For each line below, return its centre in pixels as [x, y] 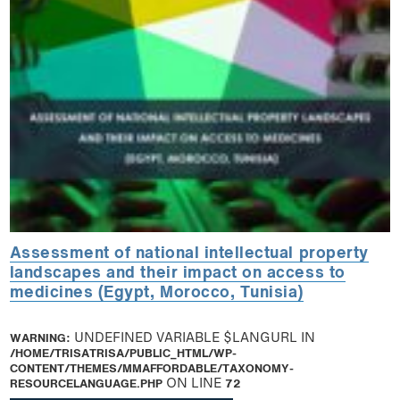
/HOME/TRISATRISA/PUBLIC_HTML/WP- [123, 354]
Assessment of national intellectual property [189, 254]
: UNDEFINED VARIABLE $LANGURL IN [190, 339]
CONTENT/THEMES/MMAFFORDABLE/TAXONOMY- [151, 370]
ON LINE [193, 385]
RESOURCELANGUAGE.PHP [86, 385]
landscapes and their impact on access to [177, 274]
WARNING [37, 339]
